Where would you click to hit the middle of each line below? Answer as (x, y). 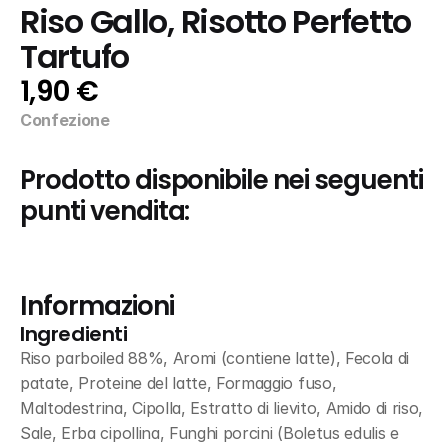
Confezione (65, 120)
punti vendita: (105, 211)
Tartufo (75, 57)
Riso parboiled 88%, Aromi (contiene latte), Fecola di (215, 358)
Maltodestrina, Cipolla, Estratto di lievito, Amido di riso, (222, 408)
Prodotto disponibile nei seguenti (221, 180)
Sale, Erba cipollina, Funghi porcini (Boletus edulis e (209, 433)
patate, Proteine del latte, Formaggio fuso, (178, 383)
